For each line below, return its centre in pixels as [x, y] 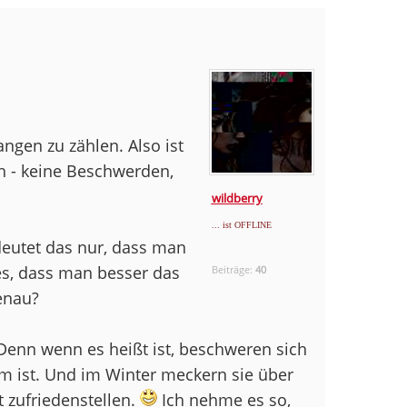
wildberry [237, 199]
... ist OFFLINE [241, 225]
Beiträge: [233, 270]
